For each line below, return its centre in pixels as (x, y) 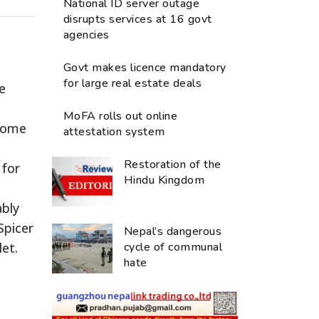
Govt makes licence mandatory (145, 67)
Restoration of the (173, 164)
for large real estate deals (133, 83)
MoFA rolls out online (121, 116)
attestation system (114, 131)
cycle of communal (173, 247)
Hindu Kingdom (164, 180)
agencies (87, 35)
